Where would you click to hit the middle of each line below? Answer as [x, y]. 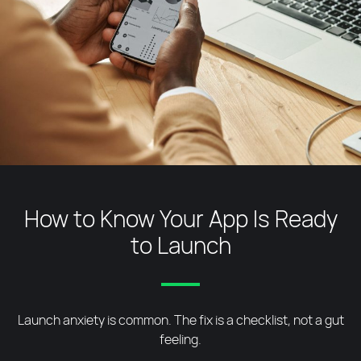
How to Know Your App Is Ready [180, 219]
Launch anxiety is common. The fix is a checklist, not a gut [180, 320]
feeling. [180, 340]
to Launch [180, 245]
